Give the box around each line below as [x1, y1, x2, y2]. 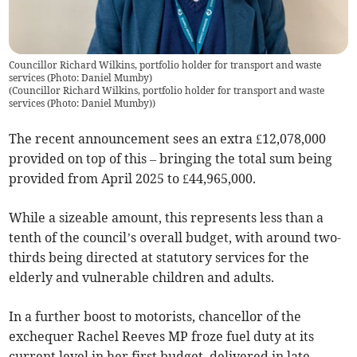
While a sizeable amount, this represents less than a [9, 209, 324, 226]
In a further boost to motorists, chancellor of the [9, 308, 302, 324]
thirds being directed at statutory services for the [9, 249, 310, 265]
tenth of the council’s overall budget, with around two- [9, 229, 342, 245]
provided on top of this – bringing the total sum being [9, 150, 333, 167]
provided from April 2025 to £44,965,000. [9, 170, 257, 186]
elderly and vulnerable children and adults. [9, 269, 275, 285]
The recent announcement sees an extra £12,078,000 [9, 130, 327, 147]
